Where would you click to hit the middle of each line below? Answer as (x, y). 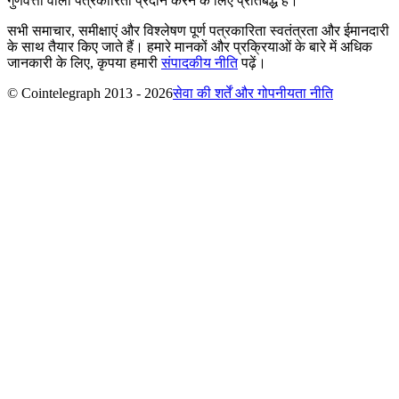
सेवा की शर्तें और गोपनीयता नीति (253, 94)
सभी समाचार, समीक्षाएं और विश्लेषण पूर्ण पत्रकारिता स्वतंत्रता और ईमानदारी (198, 31)
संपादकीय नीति (199, 63)
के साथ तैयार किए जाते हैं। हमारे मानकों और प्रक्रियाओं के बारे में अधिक (190, 47)
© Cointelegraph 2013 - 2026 (90, 94)
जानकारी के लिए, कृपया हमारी (84, 63)
